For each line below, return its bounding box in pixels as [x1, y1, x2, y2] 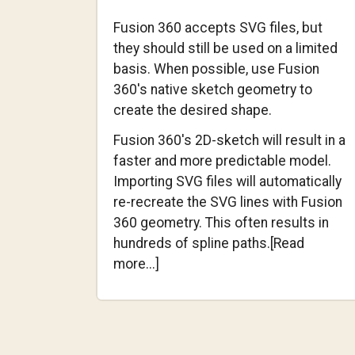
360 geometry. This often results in [113, 214, 329, 231]
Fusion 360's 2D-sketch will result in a [113, 132, 345, 148]
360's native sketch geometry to [113, 81, 312, 97]
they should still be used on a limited [113, 40, 338, 56]
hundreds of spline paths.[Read [113, 235, 304, 251]
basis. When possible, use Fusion [113, 60, 319, 77]
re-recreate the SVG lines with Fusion [113, 193, 342, 210]
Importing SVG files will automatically [113, 173, 342, 189]
